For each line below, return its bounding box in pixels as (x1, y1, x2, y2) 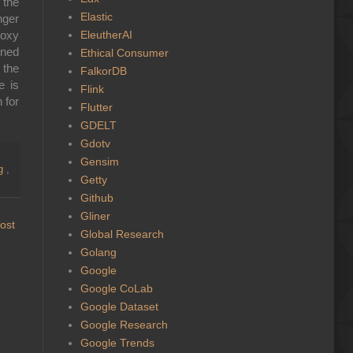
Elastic (80, 9, 113, 23)
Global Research (80, 227, 164, 240)
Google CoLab (80, 281, 153, 295)
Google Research (80, 318, 168, 331)
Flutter (80, 100, 113, 113)
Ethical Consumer (80, 46, 169, 59)
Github (80, 191, 113, 204)
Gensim (80, 154, 119, 168)
